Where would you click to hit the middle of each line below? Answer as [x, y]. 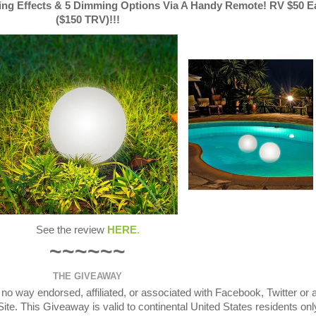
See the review [70, 230]
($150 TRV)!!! [87, 20]
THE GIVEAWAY [87, 276]
